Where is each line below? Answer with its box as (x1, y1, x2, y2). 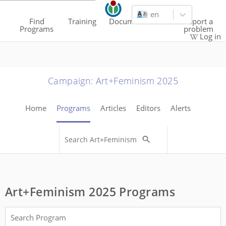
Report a (184, 16, 213, 26)
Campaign (48, 74, 91, 87)
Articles (100, 102, 126, 113)
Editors (136, 102, 160, 113)
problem (183, 24, 213, 34)
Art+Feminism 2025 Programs (5, 183, 176, 200)
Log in (200, 31, 221, 41)
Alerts (171, 102, 191, 113)
